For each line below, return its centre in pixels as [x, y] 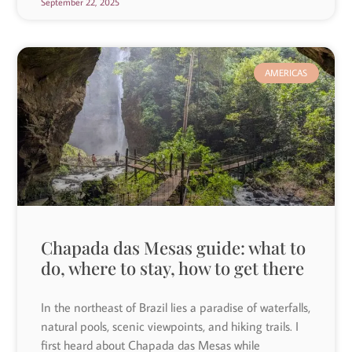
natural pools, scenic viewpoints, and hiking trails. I [170, 326]
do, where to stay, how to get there [173, 268]
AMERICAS [286, 73]
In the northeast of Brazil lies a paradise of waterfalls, [176, 307]
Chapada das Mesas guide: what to [174, 247]
